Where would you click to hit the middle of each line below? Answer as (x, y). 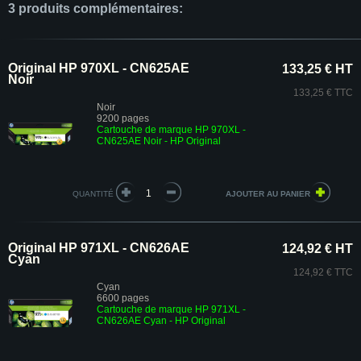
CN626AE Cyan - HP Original (161, 321)
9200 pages (123, 118)
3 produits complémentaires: (95, 8)
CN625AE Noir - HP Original (159, 141)
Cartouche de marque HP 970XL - (171, 130)
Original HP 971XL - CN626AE (99, 248)
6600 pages (123, 298)
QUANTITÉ (93, 194)
